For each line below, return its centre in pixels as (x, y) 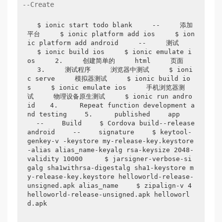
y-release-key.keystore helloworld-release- (111, 177)
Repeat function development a (135, 105)
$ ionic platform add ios (108, 34)
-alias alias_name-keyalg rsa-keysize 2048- (111, 150)
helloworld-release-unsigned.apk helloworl (109, 194)
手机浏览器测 (166, 87)
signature (116, 132)
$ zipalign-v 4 (164, 186)
